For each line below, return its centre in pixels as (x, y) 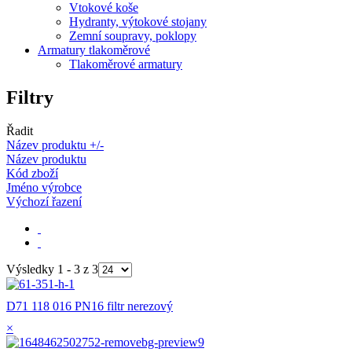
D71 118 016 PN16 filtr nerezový (90, 306)
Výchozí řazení (44, 201)
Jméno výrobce (44, 187)
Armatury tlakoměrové (94, 50)
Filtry (30, 97)
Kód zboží (32, 173)
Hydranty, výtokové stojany (138, 22)
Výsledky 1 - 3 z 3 (52, 269)
